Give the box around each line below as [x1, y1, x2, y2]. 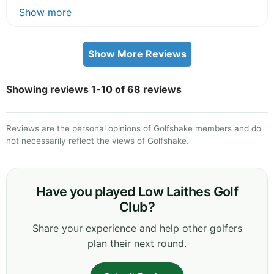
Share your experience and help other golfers [32, 221, 242, 234]
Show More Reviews [87, 47, 187, 60]
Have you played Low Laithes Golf [35, 183, 239, 199]
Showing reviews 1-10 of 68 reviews [6, 83, 182, 95]
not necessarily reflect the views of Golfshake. [6, 135, 189, 146]
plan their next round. [87, 237, 187, 250]
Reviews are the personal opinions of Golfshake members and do [6, 123, 261, 133]
